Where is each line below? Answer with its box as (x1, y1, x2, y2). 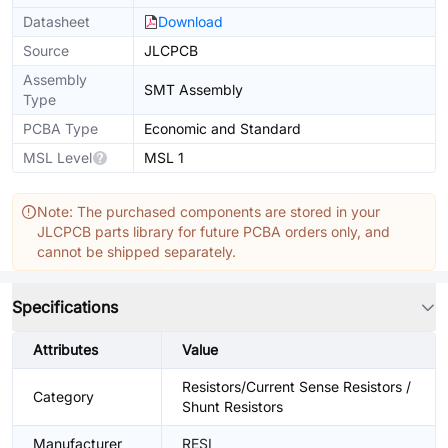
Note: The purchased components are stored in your (37, 203, 380, 220)
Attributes (33, 341, 98, 358)
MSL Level (23, 149, 92, 166)
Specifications (12, 297, 118, 317)
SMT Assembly (144, 81, 243, 98)
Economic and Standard (144, 120, 301, 137)
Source (23, 42, 69, 59)
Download (158, 13, 223, 30)
